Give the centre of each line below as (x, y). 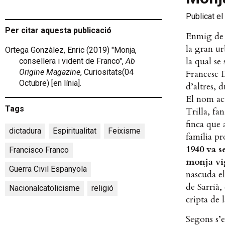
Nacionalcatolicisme (44, 188)
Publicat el (204, 16)
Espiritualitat (75, 131)
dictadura (25, 131)
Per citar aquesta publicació (58, 30)
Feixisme (124, 131)
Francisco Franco (39, 150)
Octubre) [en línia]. (50, 83)
